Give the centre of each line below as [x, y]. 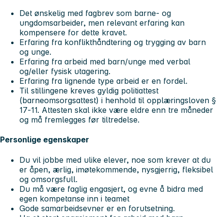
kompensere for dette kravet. [73, 33]
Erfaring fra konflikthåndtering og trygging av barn [113, 42]
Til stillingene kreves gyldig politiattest [89, 91]
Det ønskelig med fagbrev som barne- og [95, 13]
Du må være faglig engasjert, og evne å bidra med [111, 189]
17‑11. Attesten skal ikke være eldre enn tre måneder [116, 110]
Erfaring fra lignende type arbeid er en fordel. [103, 81]
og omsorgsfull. [48, 179]
